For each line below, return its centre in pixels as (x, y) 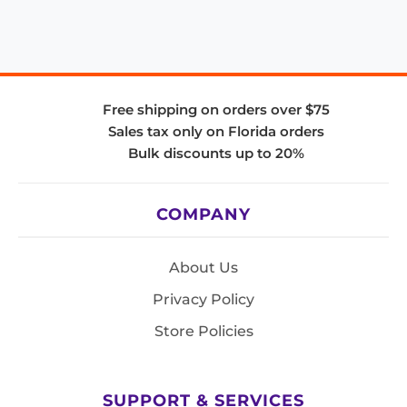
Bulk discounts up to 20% (216, 153)
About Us (203, 267)
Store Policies (203, 331)
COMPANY (203, 213)
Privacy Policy (203, 299)
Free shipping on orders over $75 (216, 109)
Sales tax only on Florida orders (216, 131)
